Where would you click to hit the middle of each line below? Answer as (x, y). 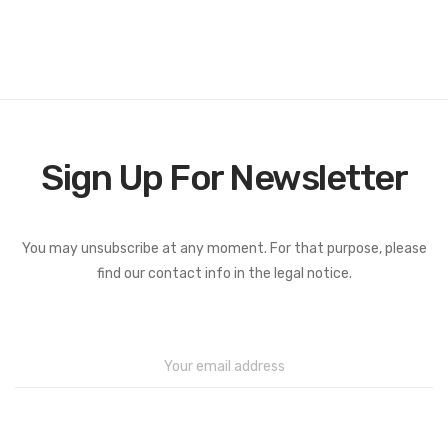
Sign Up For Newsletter (224, 177)
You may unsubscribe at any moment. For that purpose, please (224, 248)
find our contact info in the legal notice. (224, 273)
